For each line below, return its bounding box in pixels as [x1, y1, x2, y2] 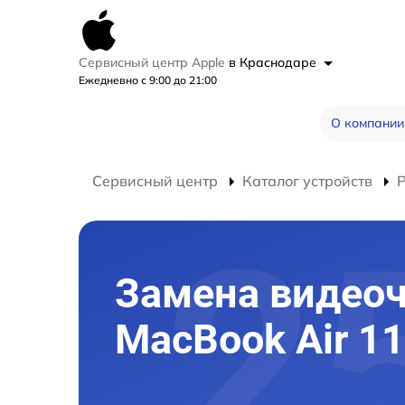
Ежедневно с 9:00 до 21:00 [79, 73, 217, 87]
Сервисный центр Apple [79, 54, 229, 71]
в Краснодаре [229, 54, 320, 71]
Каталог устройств [242, 172, 372, 190]
